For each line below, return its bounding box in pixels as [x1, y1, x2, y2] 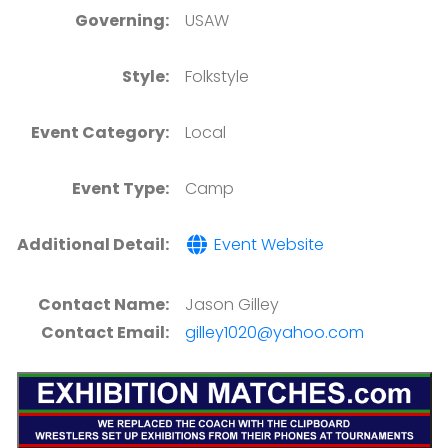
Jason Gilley [184, 293, 279, 316]
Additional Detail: [16, 233, 169, 256]
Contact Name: [37, 293, 169, 316]
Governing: [74, 9, 169, 32]
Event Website [209, 233, 324, 256]
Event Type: [71, 177, 169, 200]
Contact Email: [40, 321, 169, 344]
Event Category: [30, 121, 169, 144]
